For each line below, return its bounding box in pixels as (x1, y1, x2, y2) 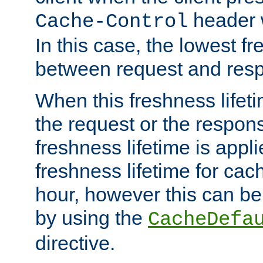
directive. (35, 231, 115, 254)
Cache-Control (35, 10, 188, 33)
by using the (35, 206, 148, 229)
